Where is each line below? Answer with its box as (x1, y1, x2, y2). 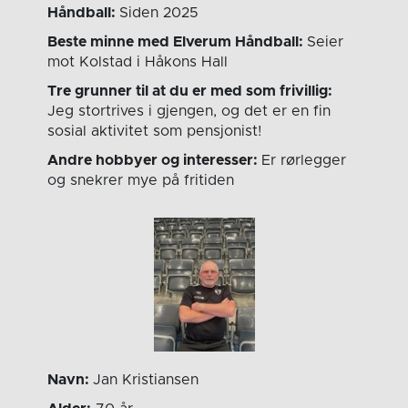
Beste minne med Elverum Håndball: (47, 35, 308, 50)
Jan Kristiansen (93, 372, 199, 388)
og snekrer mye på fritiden (47, 173, 235, 189)
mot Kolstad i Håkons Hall (47, 55, 229, 70)
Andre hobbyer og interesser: (47, 153, 262, 168)
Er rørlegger (261, 153, 347, 168)
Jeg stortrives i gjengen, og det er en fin (47, 104, 331, 119)
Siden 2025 (119, 5, 199, 21)
